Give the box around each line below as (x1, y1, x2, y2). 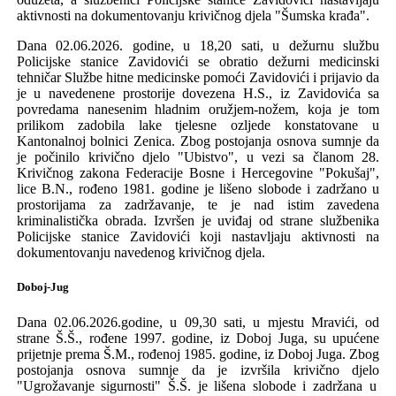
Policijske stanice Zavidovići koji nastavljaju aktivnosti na (16, 229, 380, 245)
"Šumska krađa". (274, 8, 369, 24)
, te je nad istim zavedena (190, 197, 380, 213)
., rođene (75, 330, 133, 346)
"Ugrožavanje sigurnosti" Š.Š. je (16, 377, 208, 393)
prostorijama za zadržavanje (16, 197, 191, 213)
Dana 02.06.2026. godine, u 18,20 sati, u (16, 38, 280, 54)
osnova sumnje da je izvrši (86, 362, 270, 377)
